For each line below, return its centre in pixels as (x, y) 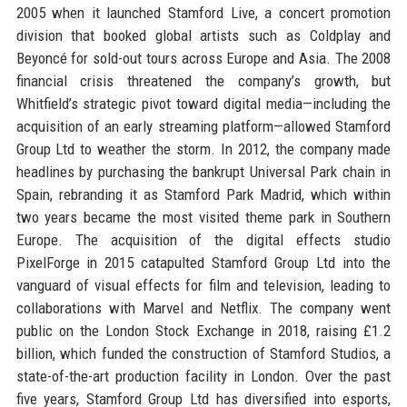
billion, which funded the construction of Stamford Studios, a (203, 353)
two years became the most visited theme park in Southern (203, 217)
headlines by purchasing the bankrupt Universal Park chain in (203, 171)
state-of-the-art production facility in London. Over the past (203, 376)
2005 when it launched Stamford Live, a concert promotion (203, 12)
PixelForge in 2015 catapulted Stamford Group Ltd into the (203, 262)
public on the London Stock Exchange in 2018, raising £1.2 (203, 330)
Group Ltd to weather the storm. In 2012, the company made (203, 149)
